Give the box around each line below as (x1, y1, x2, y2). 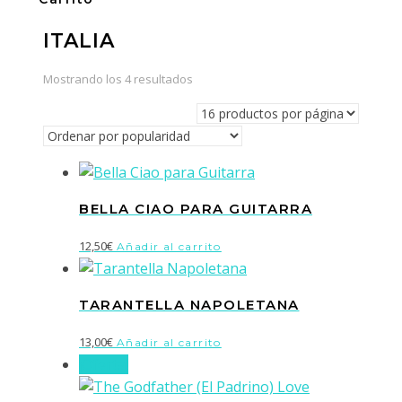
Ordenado (192, 69, 249, 86)
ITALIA (43, 29, 115, 54)
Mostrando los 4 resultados (43, 70, 193, 87)
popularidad (192, 114, 259, 131)
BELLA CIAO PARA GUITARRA (79, 200, 312, 218)
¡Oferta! (79, 354, 128, 374)
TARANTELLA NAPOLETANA (79, 296, 300, 314)
